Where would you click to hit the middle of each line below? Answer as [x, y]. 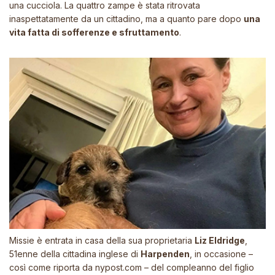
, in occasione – [221, 254]
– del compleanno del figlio [199, 267]
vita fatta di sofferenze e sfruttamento [94, 32]
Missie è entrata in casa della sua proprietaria [102, 240]
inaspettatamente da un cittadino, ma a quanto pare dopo [126, 19]
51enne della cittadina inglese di [75, 254]
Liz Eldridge [220, 240]
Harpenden [165, 254]
